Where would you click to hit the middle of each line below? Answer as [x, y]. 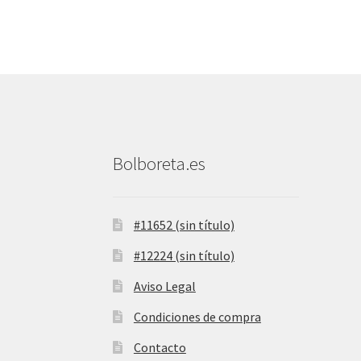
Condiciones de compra [197, 316]
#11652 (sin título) [184, 224]
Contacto [160, 347]
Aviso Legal [164, 286]
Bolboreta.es [160, 164]
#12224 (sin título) [184, 255]
